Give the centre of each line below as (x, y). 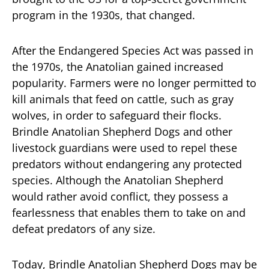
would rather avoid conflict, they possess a (120, 196)
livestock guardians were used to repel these (125, 148)
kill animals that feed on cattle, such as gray (123, 99)
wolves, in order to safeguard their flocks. (117, 115)
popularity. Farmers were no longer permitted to (134, 83)
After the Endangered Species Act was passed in (133, 50)
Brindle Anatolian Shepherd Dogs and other (122, 131)
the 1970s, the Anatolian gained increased (118, 67)
